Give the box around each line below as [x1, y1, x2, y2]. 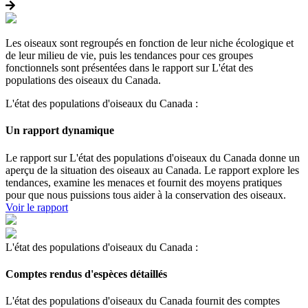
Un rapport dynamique [5, 124, 114, 137]
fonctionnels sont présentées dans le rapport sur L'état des [5, 62, 253, 74]
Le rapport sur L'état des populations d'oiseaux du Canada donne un [5, 151, 300, 164]
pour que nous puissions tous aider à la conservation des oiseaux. [5, 188, 286, 201]
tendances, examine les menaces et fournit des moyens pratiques [5, 176, 282, 188]
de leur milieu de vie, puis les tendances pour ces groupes [5, 49, 253, 61]
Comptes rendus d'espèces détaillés [5, 267, 167, 280]
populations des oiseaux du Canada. [5, 74, 161, 86]
